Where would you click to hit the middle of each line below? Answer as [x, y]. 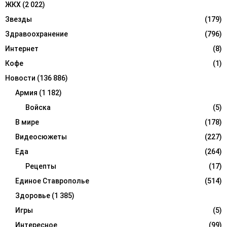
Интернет [22, 49]
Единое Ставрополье [52, 181]
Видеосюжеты [41, 137]
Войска [38, 108]
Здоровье [33, 196]
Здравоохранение [36, 34]
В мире [27, 122]
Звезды [18, 20]
